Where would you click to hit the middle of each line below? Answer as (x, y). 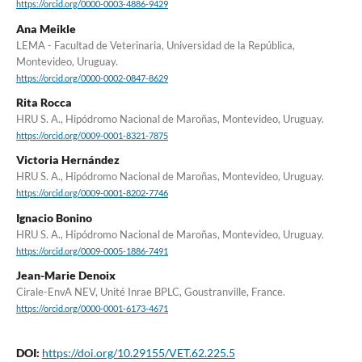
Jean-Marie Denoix (65, 275)
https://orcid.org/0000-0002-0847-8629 (92, 78)
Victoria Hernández (67, 160)
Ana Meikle (46, 28)
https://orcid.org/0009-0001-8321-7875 (92, 136)
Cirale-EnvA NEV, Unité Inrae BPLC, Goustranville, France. (150, 291)
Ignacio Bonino (54, 217)
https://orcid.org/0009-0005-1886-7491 (92, 251)
